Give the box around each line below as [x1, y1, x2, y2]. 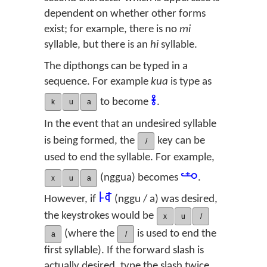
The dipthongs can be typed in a [44, 60, 188, 72]
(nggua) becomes [98, 172, 181, 184]
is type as [168, 76, 212, 88]
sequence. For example [44, 76, 151, 88]
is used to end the [135, 228, 216, 240]
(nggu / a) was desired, [112, 193, 218, 205]
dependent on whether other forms [44, 8, 206, 20]
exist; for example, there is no [44, 23, 179, 35]
